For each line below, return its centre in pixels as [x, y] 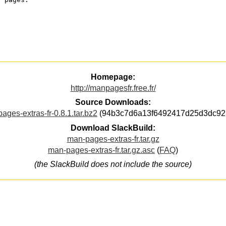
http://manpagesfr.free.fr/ [113, 88]
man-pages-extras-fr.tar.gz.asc [101, 150]
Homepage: [113, 77]
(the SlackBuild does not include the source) [113, 164]
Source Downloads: [113, 102]
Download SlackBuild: [113, 128]
